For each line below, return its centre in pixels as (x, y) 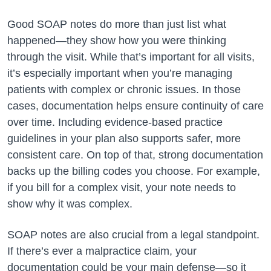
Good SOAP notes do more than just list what (117, 24)
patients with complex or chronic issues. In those (124, 90)
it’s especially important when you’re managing (120, 73)
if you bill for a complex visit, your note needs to (122, 188)
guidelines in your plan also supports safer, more (124, 139)
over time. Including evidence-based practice (115, 122)
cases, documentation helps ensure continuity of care (135, 106)
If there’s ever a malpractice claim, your (102, 251)
